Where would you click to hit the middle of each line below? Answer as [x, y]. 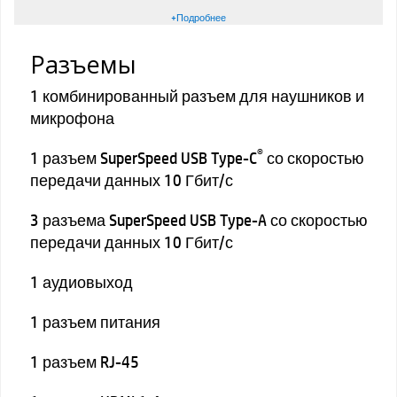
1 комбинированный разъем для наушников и [197, 95]
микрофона [72, 117]
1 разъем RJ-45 [85, 361]
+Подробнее [198, 17]
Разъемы [83, 65]
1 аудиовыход [82, 281]
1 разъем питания [95, 321]
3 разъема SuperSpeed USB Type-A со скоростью [199, 219]
